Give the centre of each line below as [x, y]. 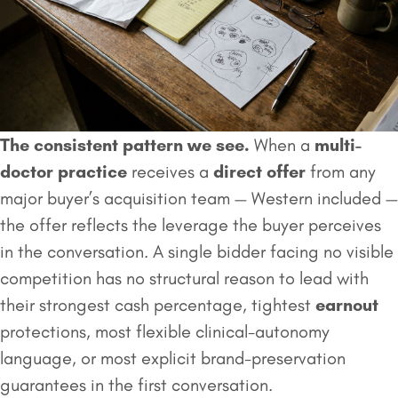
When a [282, 144]
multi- [338, 144]
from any [341, 171]
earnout [347, 304]
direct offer [259, 171]
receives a [170, 171]
